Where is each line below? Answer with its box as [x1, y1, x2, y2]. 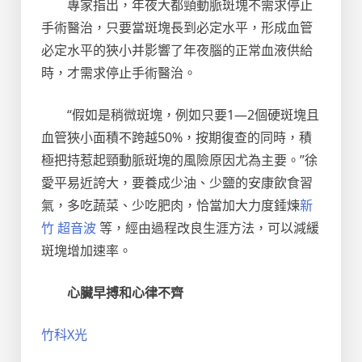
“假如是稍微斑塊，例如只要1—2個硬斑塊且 [67, 106, 319, 124]
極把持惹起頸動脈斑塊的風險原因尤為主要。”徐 [41, 151, 318, 169]
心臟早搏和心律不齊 [67, 284, 183, 301]
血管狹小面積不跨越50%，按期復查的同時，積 [41, 128, 312, 146]
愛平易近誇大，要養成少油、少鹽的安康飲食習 [41, 174, 313, 192]
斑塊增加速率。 [41, 242, 132, 259]
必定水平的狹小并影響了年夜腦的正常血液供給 [41, 41, 313, 59]
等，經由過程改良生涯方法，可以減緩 [99, 219, 319, 237]
